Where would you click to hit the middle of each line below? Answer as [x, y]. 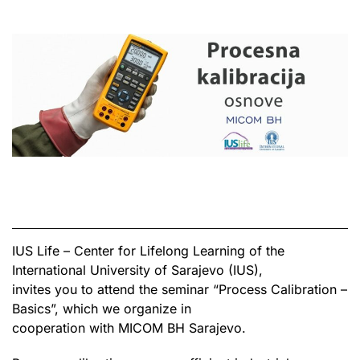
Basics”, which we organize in [102, 308]
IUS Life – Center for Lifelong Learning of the [148, 250]
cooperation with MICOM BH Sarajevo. [129, 327]
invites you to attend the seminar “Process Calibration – [180, 289]
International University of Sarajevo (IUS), [137, 270]
